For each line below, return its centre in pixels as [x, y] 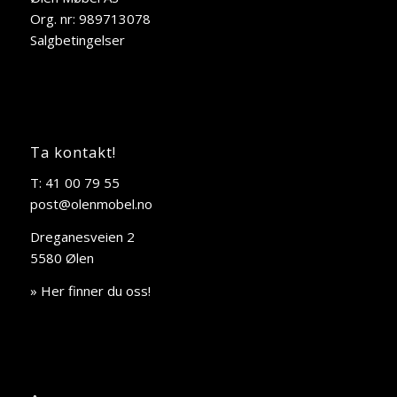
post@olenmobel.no [91, 204]
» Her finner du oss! [90, 290]
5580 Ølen [62, 257]
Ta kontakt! [73, 152]
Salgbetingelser [77, 39]
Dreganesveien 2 [82, 236]
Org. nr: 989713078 [90, 18]
